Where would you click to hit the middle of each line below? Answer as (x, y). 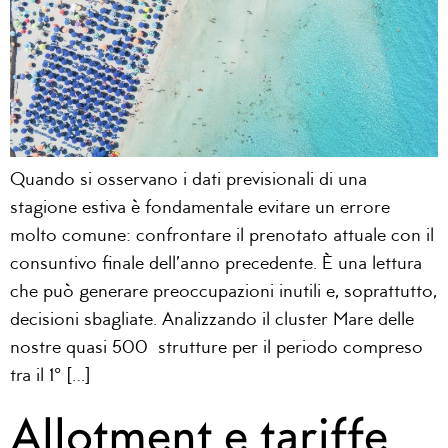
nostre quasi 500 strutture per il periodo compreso (216, 349)
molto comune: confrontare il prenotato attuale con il (222, 237)
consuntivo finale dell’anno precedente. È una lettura (216, 265)
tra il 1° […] (50, 377)
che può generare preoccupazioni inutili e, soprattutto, (223, 293)
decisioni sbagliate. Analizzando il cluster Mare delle (212, 321)
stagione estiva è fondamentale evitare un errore (200, 209)
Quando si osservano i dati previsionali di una (188, 181)
